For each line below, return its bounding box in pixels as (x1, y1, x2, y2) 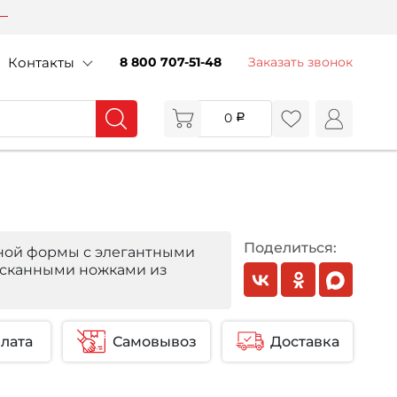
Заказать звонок (248, 54, 353, 71)
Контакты (8, 54, 74, 72)
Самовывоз (113, 332, 197, 350)
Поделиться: (243, 238, 337, 256)
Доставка (270, 332, 339, 350)
